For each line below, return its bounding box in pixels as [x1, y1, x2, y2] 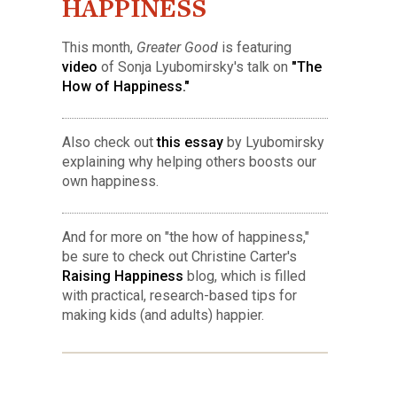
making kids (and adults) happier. [62, 307, 264, 324]
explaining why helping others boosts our [62, 153, 316, 171]
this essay [157, 134, 223, 152]
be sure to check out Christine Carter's [62, 248, 297, 266]
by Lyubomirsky [223, 134, 324, 152]
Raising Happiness [62, 268, 183, 285]
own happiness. [62, 173, 159, 191]
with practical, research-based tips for [62, 287, 297, 305]
